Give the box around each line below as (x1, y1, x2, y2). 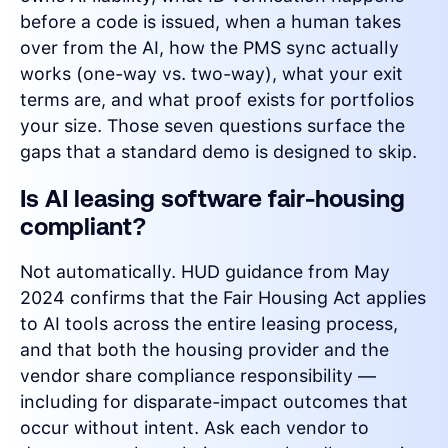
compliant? (20, 213, 147, 241)
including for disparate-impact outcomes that (20, 391, 408, 413)
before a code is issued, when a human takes (20, 11, 401, 33)
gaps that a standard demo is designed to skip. (20, 141, 417, 163)
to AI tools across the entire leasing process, (20, 313, 398, 335)
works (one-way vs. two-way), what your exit (20, 63, 403, 85)
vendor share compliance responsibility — (20, 365, 376, 387)
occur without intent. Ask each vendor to (20, 417, 369, 439)
